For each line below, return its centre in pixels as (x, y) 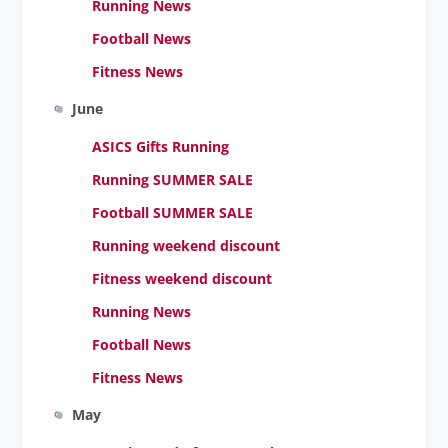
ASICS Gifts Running (161, 146)
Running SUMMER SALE (173, 179)
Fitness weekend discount (182, 278)
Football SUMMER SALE (173, 212)
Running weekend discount (186, 245)
